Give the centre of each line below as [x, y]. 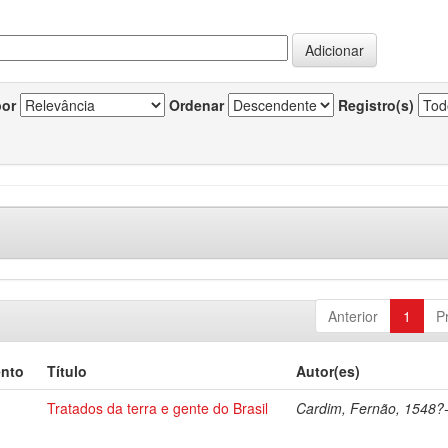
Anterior [352, 316]
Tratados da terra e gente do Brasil [158, 408]
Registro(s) [376, 105]
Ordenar [196, 105]
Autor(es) [328, 371]
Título [67, 371]
